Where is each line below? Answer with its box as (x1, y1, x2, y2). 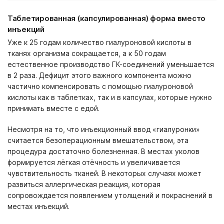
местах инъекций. (7, 202, 69, 210)
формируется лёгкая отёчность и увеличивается (7, 158, 180, 166)
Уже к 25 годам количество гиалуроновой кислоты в (7, 38, 191, 46)
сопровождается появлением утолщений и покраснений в (7, 191, 212, 199)
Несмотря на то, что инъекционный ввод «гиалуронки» (7, 125, 200, 133)
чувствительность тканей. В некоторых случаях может (7, 169, 201, 177)
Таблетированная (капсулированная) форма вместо (7, 13, 206, 23)
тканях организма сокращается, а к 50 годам (7, 49, 166, 57)
